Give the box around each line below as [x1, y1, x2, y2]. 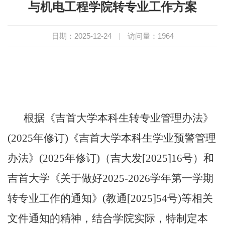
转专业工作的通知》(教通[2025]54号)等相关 [8, 192, 213, 204]
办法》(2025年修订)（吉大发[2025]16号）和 [8, 152, 214, 164]
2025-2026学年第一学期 [102, 172, 213, 184]
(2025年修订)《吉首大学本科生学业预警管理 [8, 132, 216, 144]
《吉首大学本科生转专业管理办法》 [45, 111, 213, 124]
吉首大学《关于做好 [8, 172, 102, 184]
